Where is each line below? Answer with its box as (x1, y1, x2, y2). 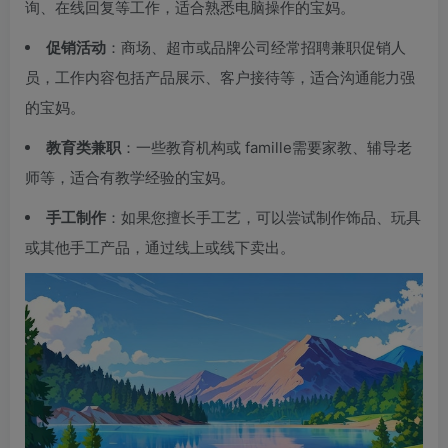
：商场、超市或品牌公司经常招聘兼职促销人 (106, 38, 406, 58)
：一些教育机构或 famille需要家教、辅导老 (121, 138, 412, 158)
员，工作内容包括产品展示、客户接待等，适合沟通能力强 (25, 68, 415, 88)
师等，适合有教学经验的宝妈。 (25, 168, 235, 188)
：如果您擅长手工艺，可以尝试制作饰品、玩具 (106, 208, 421, 228)
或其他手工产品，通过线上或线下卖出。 (25, 238, 295, 258)
